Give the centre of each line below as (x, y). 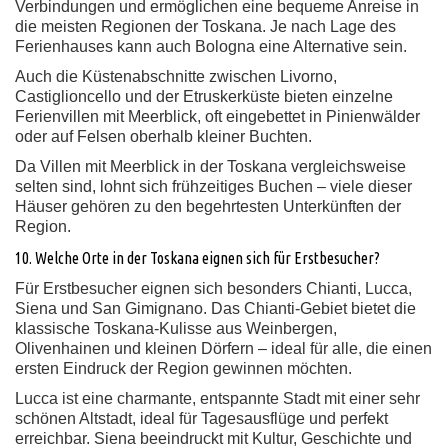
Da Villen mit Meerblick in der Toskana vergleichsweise (210, 166)
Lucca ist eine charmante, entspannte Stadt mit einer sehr (217, 398)
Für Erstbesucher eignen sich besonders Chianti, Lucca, (213, 288)
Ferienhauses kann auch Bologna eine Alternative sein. (211, 46)
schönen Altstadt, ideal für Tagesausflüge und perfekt (201, 418)
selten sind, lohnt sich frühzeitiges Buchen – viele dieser (213, 186)
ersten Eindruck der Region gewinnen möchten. (183, 368)
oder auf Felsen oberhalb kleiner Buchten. (163, 136)
